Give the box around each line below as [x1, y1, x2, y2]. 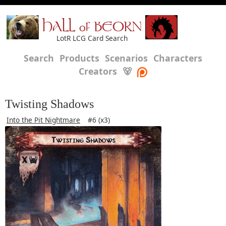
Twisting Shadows [5, 97, 94, 110]
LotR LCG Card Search [56, 33, 128, 43]
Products [60, 52, 99, 64]
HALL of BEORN [42, 21, 142, 35]
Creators [79, 65, 117, 77]
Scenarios [105, 52, 148, 64]
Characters [153, 52, 202, 64]
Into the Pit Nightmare [7, 115, 80, 125]
